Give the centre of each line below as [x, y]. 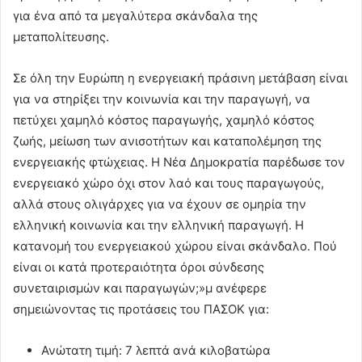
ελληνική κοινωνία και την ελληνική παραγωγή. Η [158, 225]
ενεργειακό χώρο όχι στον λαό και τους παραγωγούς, [168, 183]
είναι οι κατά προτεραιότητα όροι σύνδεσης [139, 267]
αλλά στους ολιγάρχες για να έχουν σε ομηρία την [160, 204]
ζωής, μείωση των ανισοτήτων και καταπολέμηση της [167, 141]
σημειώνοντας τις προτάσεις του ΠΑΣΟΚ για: [141, 309]
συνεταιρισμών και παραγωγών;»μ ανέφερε [140, 288]
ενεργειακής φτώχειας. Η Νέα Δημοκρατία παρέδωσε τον [179, 162]
